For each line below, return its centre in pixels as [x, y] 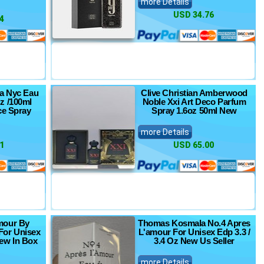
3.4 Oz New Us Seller [194, 241]
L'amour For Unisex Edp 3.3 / [194, 232]
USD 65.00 [194, 145]
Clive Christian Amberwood [194, 93]
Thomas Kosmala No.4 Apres [194, 223]
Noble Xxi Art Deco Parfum [194, 102]
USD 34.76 [194, 15]
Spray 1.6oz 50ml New [194, 110]
